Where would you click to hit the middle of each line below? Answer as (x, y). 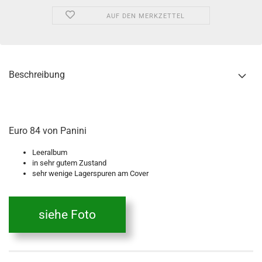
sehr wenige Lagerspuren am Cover (90, 173)
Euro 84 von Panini (48, 131)
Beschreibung (37, 75)
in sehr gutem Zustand (69, 163)
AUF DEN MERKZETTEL (145, 16)
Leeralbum (50, 152)
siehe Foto (67, 214)
